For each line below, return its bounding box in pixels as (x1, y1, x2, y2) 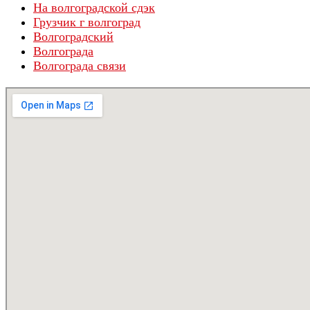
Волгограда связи (33, 59, 126, 73)
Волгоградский (33, 30, 113, 44)
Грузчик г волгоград (33, 15, 140, 30)
